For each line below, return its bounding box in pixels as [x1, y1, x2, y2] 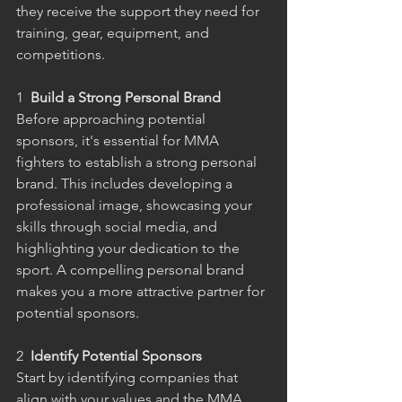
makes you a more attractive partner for [16, 283, 268, 301]
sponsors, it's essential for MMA [16, 132, 223, 150]
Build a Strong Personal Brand [23, 89, 221, 107]
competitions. [16, 46, 105, 64]
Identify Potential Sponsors [23, 347, 202, 365]
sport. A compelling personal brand [16, 261, 248, 279]
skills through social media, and [16, 218, 221, 236]
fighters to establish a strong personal [16, 153, 260, 171]
